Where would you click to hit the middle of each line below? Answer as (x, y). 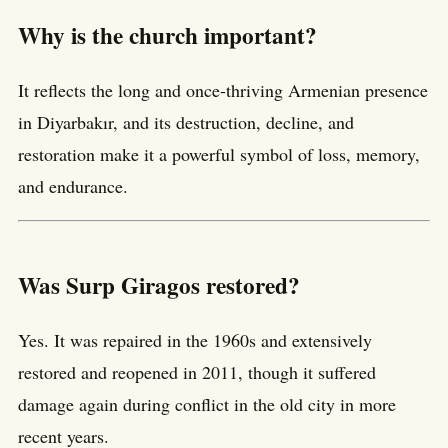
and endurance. (73, 185)
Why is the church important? (167, 34)
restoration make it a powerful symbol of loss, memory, (219, 153)
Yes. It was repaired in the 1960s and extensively (195, 339)
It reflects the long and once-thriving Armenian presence (223, 89)
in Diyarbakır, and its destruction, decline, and (186, 121)
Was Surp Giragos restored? (159, 284)
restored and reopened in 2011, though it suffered (197, 371)
